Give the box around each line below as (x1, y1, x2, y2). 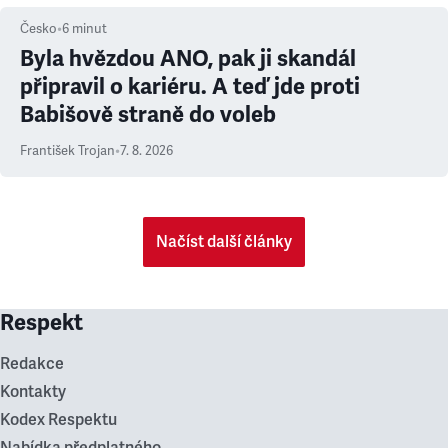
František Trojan (20, 143, 115, 159)
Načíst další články (156, 232, 292, 252)
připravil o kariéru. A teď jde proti (20, 73, 360, 100)
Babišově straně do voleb (20, 101, 276, 128)
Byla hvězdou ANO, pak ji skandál (20, 45, 356, 72)
